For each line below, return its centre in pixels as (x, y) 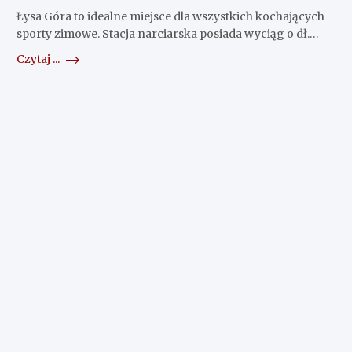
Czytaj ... (39, 59)
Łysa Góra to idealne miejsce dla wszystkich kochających (170, 17)
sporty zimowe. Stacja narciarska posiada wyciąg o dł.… (167, 34)
